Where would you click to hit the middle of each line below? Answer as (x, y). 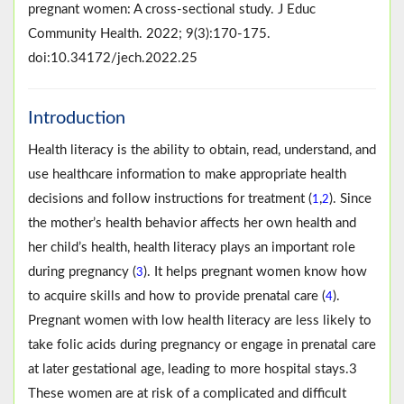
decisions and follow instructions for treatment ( (170, 199)
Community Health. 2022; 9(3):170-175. (149, 34)
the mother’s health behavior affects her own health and (192, 224)
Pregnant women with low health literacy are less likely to (200, 321)
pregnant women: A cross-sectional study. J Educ (172, 10)
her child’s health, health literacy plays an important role (192, 248)
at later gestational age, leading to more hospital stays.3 (193, 370)
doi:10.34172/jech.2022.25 (113, 59)
